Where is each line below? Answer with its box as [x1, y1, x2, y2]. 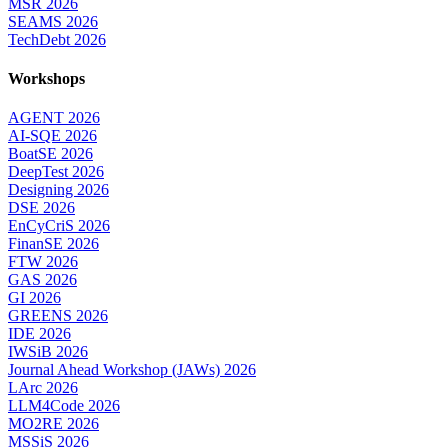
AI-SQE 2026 [8, 127, 97, 145]
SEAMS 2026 [8, 12, 98, 30]
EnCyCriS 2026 [8, 217, 110, 235]
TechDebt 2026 [8, 30, 106, 48]
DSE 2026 [8, 199, 75, 217]
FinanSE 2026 [8, 235, 99, 253]
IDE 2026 [8, 325, 71, 343]
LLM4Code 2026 [8, 397, 120, 415]
